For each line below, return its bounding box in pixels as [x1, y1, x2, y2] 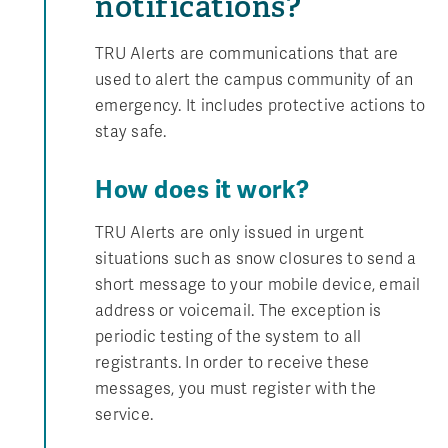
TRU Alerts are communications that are [95, 43, 399, 64]
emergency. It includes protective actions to [95, 95, 425, 116]
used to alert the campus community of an [95, 69, 413, 90]
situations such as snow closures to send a [95, 248, 417, 269]
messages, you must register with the [95, 378, 376, 399]
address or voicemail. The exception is [95, 300, 382, 321]
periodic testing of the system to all [95, 326, 362, 347]
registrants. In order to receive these [95, 352, 370, 373]
